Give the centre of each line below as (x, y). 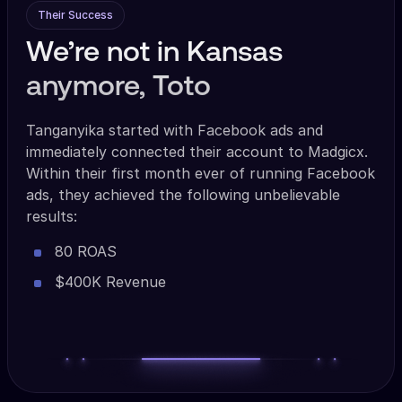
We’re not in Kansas (154, 54)
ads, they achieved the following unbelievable (183, 195)
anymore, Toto (118, 88)
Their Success (75, 15)
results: (52, 217)
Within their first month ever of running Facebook (201, 174)
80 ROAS (86, 252)
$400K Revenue (110, 282)
